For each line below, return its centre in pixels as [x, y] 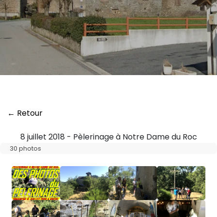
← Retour [25, 113]
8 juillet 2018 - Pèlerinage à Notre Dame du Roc [108, 137]
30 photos [25, 148]
